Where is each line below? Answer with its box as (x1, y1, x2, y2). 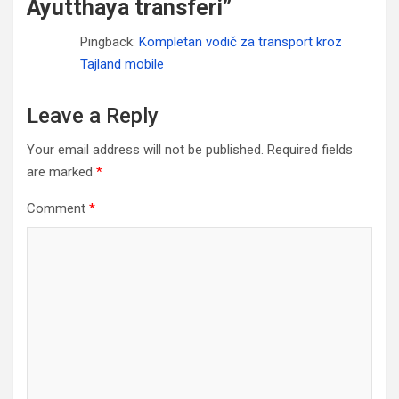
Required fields (267, 142, 353, 158)
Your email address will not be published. (27, 142, 264, 158)
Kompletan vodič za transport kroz (139, 34, 342, 50)
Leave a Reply (27, 103, 159, 128)
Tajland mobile (80, 56, 164, 72)
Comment (27, 200, 89, 216)
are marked (27, 164, 96, 180)
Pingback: (80, 34, 139, 50)
